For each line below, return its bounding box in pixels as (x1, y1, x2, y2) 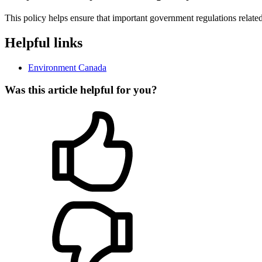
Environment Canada (28, 62, 106, 73)
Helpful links (5, 35, 82, 50)
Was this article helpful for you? (5, 84, 157, 96)
